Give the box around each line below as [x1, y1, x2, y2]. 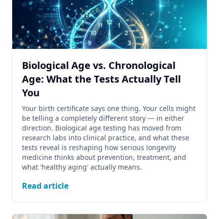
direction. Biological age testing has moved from [22, 123, 181, 132]
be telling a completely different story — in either [22, 113, 184, 123]
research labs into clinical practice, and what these [22, 133, 189, 142]
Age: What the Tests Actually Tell [22, 72, 181, 86]
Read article [22, 180, 68, 191]
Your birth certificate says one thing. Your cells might [22, 104, 196, 113]
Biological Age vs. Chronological [22, 59, 175, 72]
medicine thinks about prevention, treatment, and [22, 153, 186, 162]
